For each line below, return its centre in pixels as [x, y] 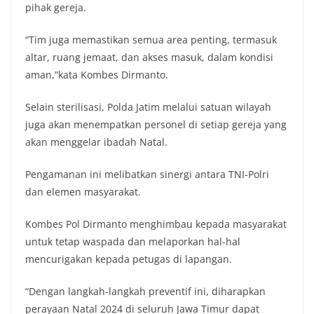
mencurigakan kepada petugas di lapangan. [129, 259]
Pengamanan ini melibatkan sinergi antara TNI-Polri [147, 174]
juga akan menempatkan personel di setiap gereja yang [156, 124]
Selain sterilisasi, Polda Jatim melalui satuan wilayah [148, 107]
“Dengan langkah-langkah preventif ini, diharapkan [145, 291]
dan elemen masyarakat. [83, 191]
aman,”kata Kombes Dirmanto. [97, 74]
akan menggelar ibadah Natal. [96, 142]
